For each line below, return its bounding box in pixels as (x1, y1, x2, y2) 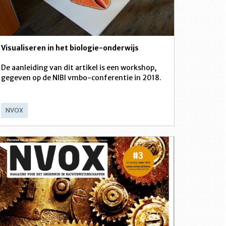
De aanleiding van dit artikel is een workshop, (1, 63, 156, 72)
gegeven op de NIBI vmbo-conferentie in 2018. (1, 73, 161, 82)
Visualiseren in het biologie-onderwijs (1, 43, 139, 52)
